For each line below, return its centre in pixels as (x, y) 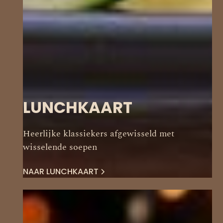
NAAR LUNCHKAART (61, 171)
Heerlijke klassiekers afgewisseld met (99, 134)
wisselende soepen (60, 147)
